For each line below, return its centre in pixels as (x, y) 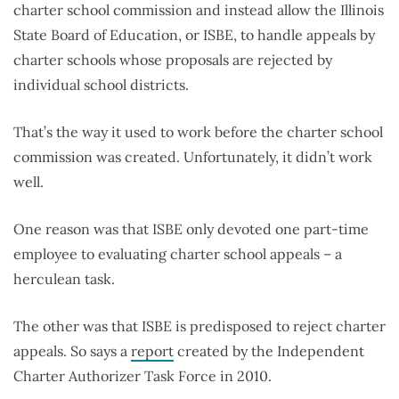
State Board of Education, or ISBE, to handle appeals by (194, 35)
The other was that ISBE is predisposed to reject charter (199, 326)
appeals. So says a (72, 351)
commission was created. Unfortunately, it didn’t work (193, 157)
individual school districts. (101, 85)
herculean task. (64, 279)
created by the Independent (269, 351)
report (152, 351)
